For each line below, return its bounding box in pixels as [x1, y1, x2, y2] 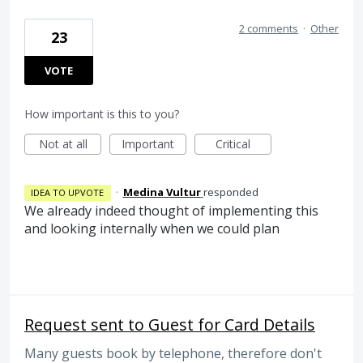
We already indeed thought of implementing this [24, 201, 318, 220]
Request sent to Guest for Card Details [24, 314, 315, 336]
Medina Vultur [122, 184, 201, 199]
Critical [216, 135, 250, 152]
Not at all [38, 135, 88, 152]
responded [203, 184, 258, 199]
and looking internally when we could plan [24, 219, 280, 237]
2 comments [239, 20, 298, 36]
